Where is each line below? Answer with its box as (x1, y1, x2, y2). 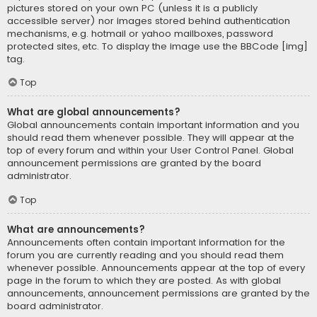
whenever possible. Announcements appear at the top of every (7, 261, 305, 275)
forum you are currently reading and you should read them (7, 248, 284, 263)
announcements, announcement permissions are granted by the (7, 287, 310, 301)
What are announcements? (7, 223, 145, 237)
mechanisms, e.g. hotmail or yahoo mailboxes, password (7, 26, 273, 40)
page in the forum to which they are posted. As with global (7, 274, 281, 288)
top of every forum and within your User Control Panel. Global (7, 144, 294, 158)
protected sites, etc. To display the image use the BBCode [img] (7, 39, 308, 53)
